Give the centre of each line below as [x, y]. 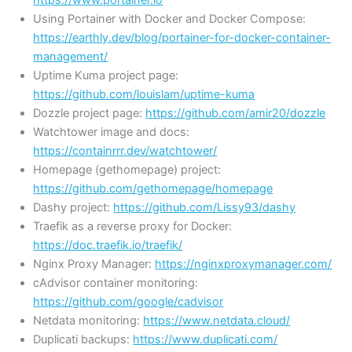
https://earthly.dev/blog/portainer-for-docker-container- [182, 37]
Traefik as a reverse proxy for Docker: [133, 226]
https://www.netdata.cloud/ [217, 320]
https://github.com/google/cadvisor [128, 301]
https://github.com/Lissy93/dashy [205, 207]
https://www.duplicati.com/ [205, 339]
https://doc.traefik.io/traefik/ [108, 245]
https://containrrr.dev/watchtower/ [125, 150]
